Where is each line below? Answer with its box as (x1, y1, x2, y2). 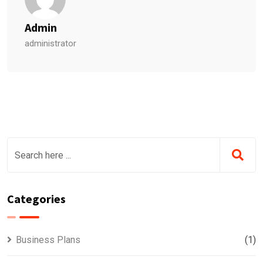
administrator (25, 38, 76, 49)
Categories (7, 191, 66, 207)
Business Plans (16, 234, 80, 246)
